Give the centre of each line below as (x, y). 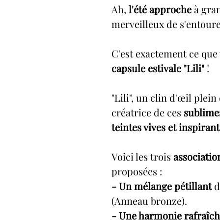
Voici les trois (141, 156)
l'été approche (160, 9)
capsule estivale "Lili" (158, 68)
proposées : (137, 171)
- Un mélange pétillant (162, 186)
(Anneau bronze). (149, 201)
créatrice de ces (148, 112)
